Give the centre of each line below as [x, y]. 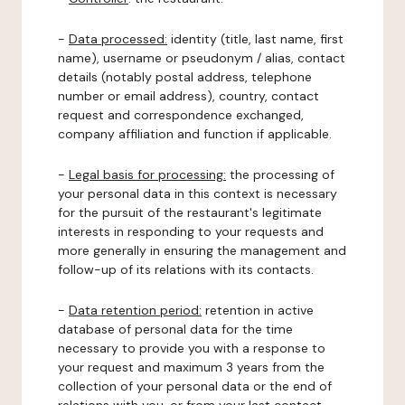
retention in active [258, 310]
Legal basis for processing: [147, 174]
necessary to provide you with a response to [192, 348]
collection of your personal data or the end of [195, 386]
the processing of [280, 174]
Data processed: [118, 39]
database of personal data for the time [175, 329]
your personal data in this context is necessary [198, 193]
